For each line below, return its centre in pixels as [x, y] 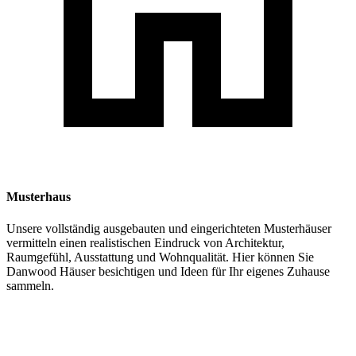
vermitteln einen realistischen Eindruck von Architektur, [145, 242]
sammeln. [30, 285]
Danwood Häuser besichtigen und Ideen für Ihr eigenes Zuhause [168, 271]
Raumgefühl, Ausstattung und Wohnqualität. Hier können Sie [160, 257]
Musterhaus [39, 197]
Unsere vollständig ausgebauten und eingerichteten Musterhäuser [169, 228]
